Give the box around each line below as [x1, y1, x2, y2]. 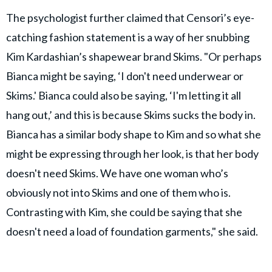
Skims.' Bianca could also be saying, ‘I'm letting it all [6, 88, 241, 102]
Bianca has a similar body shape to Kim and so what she [6, 127, 261, 141]
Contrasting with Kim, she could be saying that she [6, 205, 242, 219]
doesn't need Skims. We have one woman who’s [6, 166, 228, 180]
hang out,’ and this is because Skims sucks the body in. [6, 107, 256, 121]
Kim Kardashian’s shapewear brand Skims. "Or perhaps [6, 49, 262, 63]
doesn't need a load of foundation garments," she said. [6, 224, 260, 238]
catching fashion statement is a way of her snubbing [6, 30, 250, 44]
